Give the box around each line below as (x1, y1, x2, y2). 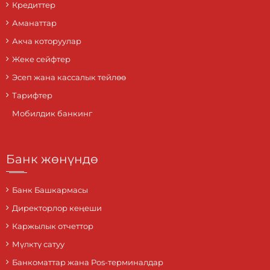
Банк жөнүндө (6, 152, 98, 167)
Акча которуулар (12, 36, 81, 46)
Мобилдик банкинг (12, 108, 92, 119)
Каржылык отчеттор (12, 221, 93, 231)
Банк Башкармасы (12, 185, 88, 195)
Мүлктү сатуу (12, 239, 64, 250)
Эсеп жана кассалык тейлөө (12, 72, 126, 83)
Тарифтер (12, 90, 52, 101)
